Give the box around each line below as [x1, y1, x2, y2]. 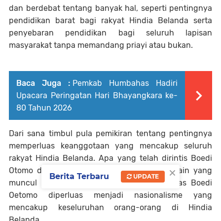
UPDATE [132, 172, 159, 180]
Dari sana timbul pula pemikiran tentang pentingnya [9, 128, 212, 138]
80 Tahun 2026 [16, 103, 72, 112]
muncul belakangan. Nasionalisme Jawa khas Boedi [9, 178, 212, 187]
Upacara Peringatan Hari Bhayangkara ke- [16, 90, 178, 100]
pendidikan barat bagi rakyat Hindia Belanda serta [9, 15, 212, 25]
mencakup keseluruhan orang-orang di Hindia [9, 202, 212, 212]
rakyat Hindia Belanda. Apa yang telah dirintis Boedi [9, 153, 212, 163]
